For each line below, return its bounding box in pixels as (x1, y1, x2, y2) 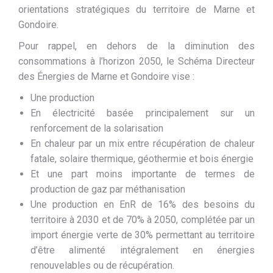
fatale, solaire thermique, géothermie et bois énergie (30, 153, 253, 165)
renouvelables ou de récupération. (30, 260, 174, 271)
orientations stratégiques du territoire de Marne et (18, 4, 255, 15)
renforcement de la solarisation (30, 122, 163, 134)
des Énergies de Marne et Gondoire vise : (18, 71, 194, 82)
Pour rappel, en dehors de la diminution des (18, 40, 255, 52)
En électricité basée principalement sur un (30, 107, 255, 119)
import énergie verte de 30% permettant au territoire (30, 229, 255, 241)
